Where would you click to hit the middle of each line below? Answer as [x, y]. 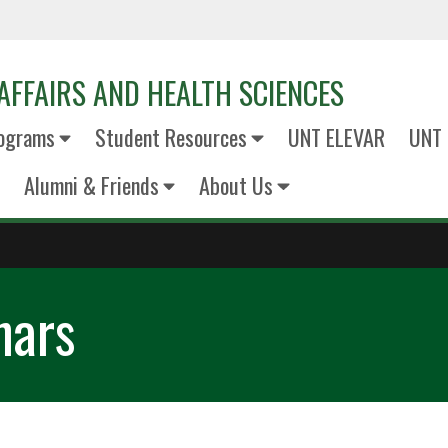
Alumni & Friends [91, 185]
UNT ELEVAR [336, 137]
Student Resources [171, 137]
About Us [236, 185]
